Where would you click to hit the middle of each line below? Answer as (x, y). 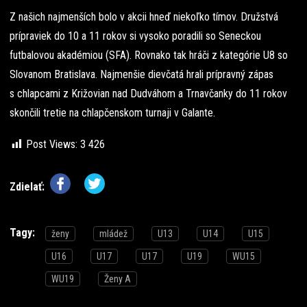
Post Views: (52, 144)
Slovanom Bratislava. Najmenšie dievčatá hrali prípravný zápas (142, 74)
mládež (113, 233)
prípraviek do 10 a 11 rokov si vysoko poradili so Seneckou (135, 36)
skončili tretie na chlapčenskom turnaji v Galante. (112, 112)
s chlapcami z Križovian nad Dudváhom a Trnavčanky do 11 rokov (148, 93)
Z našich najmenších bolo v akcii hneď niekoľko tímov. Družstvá (144, 16)
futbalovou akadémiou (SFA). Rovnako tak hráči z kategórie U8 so (149, 55)
